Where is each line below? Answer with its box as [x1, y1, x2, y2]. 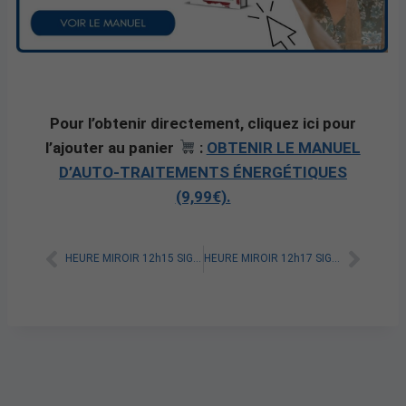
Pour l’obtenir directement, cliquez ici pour [50, 113, 356, 132]
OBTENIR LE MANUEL [206, 138, 361, 157]
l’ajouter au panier [45, 138, 179, 157]
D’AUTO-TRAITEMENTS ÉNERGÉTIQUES [59, 162, 347, 181]
